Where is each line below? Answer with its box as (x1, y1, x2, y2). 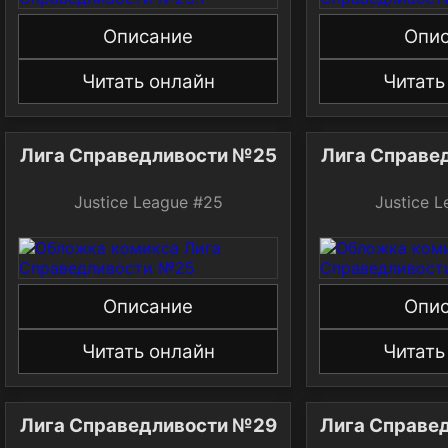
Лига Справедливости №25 (19, 144, 277, 168)
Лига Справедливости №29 (19, 413, 277, 437)
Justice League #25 (73, 192, 223, 213)
